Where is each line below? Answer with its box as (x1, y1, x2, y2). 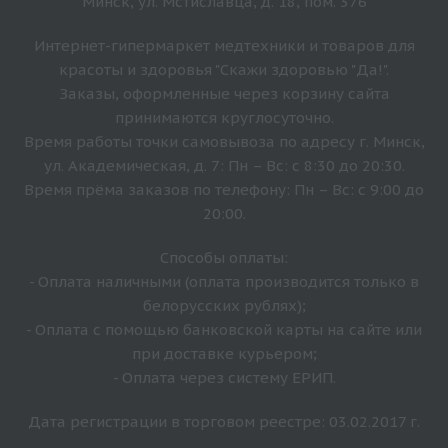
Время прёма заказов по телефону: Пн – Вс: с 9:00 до (24, 180, 424, 200)
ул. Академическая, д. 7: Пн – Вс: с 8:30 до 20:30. (43, 156, 405, 176)
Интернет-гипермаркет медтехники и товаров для (33, 36, 415, 56)
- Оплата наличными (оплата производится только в (29, 272, 419, 292)
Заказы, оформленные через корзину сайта (58, 84, 390, 104)
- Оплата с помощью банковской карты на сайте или (26, 320, 422, 340)
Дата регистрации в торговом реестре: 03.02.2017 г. (28, 412, 420, 432)
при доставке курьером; (131, 344, 317, 364)
